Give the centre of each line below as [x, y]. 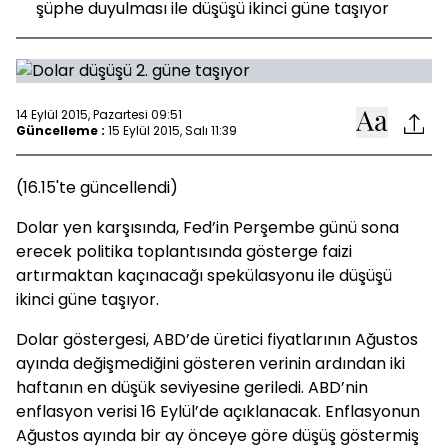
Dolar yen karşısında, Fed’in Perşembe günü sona [207, 227]
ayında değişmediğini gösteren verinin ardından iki [210, 363]
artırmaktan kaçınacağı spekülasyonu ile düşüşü [204, 275]
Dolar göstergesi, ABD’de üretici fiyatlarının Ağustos [217, 339]
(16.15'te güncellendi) [97, 187]
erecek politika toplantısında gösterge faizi [184, 251]
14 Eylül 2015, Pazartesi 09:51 [99, 114]
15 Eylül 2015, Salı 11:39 [172, 130]
